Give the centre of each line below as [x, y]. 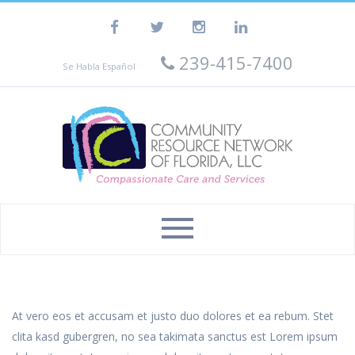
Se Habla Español [99, 66]
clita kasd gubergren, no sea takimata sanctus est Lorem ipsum [175, 337]
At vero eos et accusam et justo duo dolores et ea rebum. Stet [173, 316]
